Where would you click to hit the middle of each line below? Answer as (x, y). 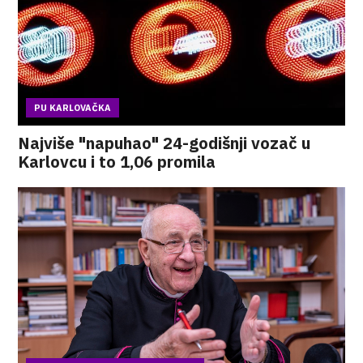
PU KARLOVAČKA (73, 108)
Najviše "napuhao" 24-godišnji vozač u (164, 143)
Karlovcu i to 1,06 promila (117, 162)
